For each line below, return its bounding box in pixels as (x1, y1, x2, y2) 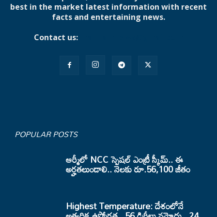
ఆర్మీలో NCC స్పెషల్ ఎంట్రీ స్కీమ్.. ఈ (66, 151, 183, 168)
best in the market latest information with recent (10, 1, 207, 12)
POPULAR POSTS (15, 126, 77, 142)
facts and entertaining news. (52, 12, 165, 22)
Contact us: (33, 32, 80, 43)
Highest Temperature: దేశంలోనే (66, 197, 184, 215)
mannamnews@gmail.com (79, 32, 184, 43)
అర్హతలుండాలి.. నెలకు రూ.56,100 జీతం (66, 160, 190, 178)
